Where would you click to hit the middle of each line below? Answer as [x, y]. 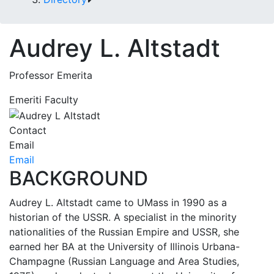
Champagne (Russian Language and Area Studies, [124, 261]
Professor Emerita [51, 75]
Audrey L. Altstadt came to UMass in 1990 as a [118, 202]
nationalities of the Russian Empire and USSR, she [124, 231]
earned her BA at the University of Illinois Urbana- [124, 246]
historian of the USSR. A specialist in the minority [123, 217]
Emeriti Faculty [44, 100]
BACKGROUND [79, 178]
